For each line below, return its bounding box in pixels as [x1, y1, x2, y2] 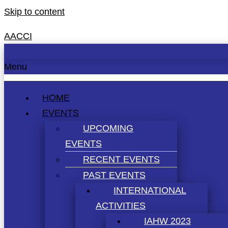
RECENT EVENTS [83, 154, 160, 164]
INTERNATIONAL [113, 185, 186, 195]
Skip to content [4, 7, 65, 17]
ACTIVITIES [96, 200, 146, 211]
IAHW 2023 [144, 215, 191, 226]
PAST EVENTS [83, 169, 146, 180]
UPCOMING [83, 123, 133, 133]
